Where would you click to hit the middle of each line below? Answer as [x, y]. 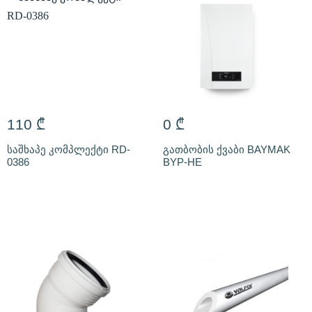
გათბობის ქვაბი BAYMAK [227, 149]
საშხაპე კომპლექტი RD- [69, 149]
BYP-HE [182, 162]
